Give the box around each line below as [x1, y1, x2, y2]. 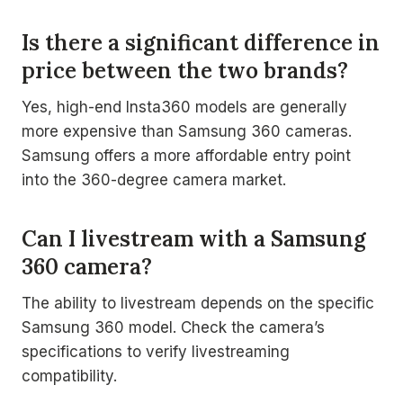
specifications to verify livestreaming [22, 343, 290, 361]
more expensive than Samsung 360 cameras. [22, 122, 352, 140]
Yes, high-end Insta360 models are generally [22, 98, 347, 116]
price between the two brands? [22, 57, 348, 85]
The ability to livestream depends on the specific [22, 294, 374, 312]
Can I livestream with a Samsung [22, 225, 366, 253]
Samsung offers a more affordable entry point [22, 147, 351, 165]
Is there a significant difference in [22, 29, 380, 57]
